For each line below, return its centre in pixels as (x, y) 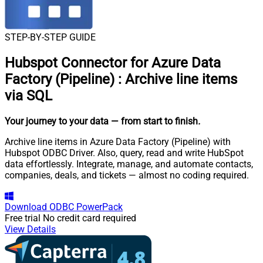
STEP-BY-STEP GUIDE (50, 37)
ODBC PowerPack (86, 207)
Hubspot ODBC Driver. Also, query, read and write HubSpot (124, 153)
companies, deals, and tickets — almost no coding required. (127, 175)
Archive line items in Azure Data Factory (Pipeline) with (118, 141)
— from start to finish (154, 121)
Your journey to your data (57, 121)
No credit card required (90, 218)
